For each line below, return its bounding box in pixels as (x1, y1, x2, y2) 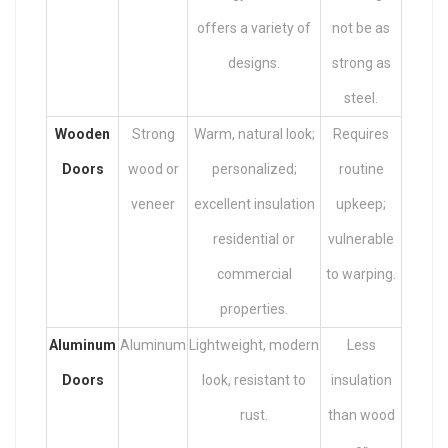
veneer (131, 195, 175, 212)
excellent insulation (193, 195, 315, 212)
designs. (228, 54, 280, 71)
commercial (216, 265, 292, 282)
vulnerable (328, 230, 394, 247)
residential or (213, 230, 295, 247)
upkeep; (336, 195, 386, 212)
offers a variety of (197, 19, 311, 36)
